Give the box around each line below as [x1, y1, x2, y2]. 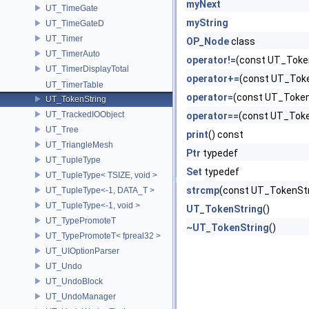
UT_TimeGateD [46, 18, 104, 28]
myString [186, 17, 228, 28]
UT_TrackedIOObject [46, 109, 124, 119]
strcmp [186, 185, 219, 196]
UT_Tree [46, 124, 79, 134]
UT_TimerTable [46, 80, 103, 90]
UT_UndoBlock [46, 276, 103, 286]
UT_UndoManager [46, 291, 116, 301]
